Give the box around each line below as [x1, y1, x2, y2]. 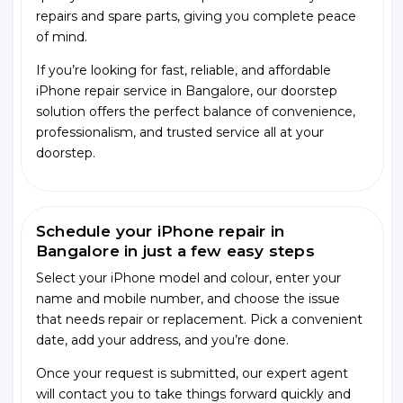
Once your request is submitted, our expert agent [36, 365, 348, 381]
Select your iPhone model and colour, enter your [36, 270, 341, 286]
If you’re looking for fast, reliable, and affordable [36, 62, 331, 78]
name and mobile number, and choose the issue [36, 291, 340, 307]
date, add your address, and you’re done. [36, 332, 289, 348]
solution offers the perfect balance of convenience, [36, 103, 355, 120]
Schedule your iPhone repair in [36, 222, 284, 240]
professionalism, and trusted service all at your [36, 124, 324, 140]
